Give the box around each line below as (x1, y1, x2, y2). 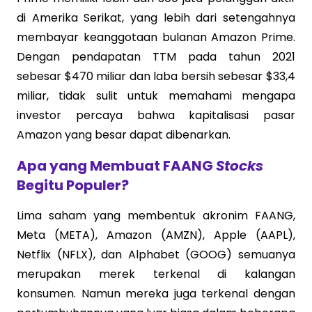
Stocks (216, 156, 263, 175)
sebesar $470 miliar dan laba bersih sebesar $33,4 (17, 68, 295, 84)
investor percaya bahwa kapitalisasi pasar (17, 107, 295, 123)
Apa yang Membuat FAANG (17, 156, 216, 175)
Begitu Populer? (17, 175, 129, 195)
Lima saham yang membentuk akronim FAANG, (17, 208, 295, 224)
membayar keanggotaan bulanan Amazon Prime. (17, 29, 295, 45)
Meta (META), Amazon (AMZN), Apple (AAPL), (17, 227, 295, 243)
